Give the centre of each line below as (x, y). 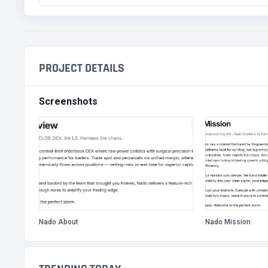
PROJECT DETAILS (82, 68)
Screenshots (68, 101)
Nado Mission (228, 222)
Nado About (59, 222)
